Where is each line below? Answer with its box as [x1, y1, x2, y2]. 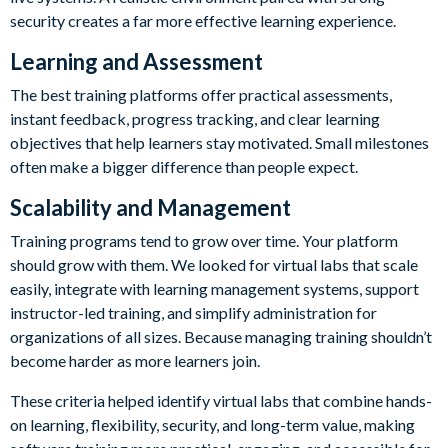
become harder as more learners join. [10, 351, 260, 371]
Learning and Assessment [10, 48, 263, 76]
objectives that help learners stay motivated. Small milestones [10, 133, 429, 153]
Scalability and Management [10, 194, 291, 222]
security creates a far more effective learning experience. [10, 11, 396, 31]
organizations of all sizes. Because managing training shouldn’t [10, 327, 432, 347]
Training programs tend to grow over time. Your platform [10, 231, 398, 251]
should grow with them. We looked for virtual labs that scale [10, 255, 418, 275]
